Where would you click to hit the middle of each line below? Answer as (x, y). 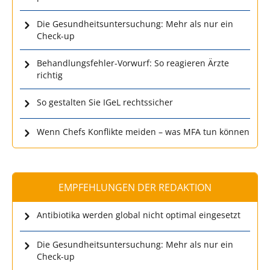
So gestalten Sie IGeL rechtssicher (105, 102)
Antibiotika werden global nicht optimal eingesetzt (139, 215)
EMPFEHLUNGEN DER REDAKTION (135, 187)
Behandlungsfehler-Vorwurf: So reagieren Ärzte (133, 63)
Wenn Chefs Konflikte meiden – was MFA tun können (143, 131)
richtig (50, 75)
